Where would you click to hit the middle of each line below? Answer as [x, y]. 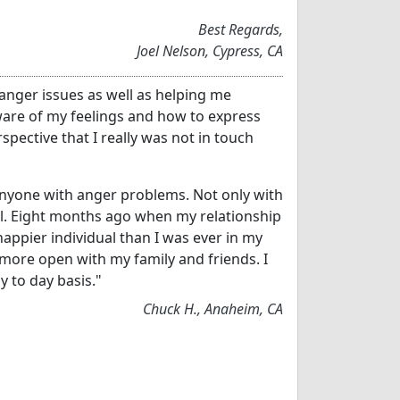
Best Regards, [241, 29]
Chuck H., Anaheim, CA [213, 308]
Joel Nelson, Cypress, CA [210, 50]
